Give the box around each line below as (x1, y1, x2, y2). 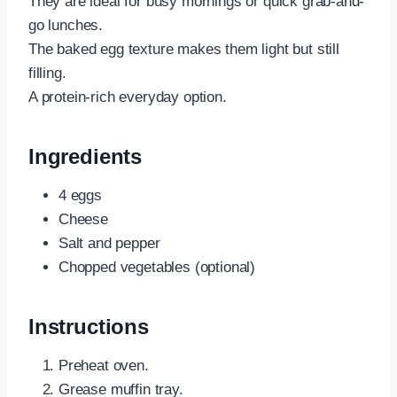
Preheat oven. (58, 357, 149, 375)
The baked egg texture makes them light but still (28, 41, 339, 58)
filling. (28, 65, 66, 82)
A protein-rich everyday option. (28, 89, 227, 106)
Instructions (28, 315, 149, 339)
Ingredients (28, 144, 143, 169)
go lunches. (28, 17, 104, 35)
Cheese (58, 211, 108, 229)
